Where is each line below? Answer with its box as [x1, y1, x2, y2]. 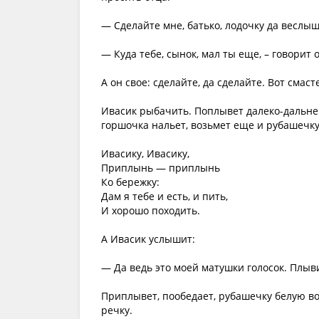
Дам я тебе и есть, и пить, [101, 189, 228, 203]
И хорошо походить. [101, 204, 200, 217]
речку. [101, 303, 132, 317]
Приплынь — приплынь [101, 161, 220, 174]
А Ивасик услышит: [101, 232, 195, 246]
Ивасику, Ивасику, [101, 147, 189, 160]
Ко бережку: [101, 175, 159, 189]
